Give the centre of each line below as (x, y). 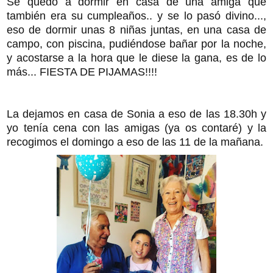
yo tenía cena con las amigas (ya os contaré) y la (136, 128)
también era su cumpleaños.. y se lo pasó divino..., (136, 16)
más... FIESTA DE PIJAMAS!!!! (82, 72)
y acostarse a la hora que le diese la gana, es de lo (136, 58)
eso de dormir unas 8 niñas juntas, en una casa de (136, 30)
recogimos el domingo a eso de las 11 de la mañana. (135, 142)
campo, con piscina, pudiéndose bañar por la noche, (136, 44)
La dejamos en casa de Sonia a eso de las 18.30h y (136, 114)
